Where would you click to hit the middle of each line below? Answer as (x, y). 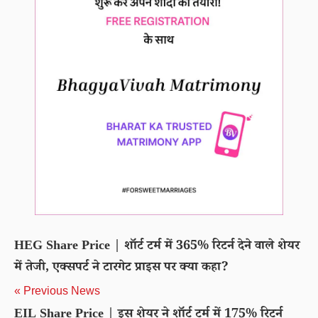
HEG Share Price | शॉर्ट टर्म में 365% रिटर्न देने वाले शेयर (157, 247)
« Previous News (57, 291)
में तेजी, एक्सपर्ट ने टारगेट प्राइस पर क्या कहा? (121, 268)
